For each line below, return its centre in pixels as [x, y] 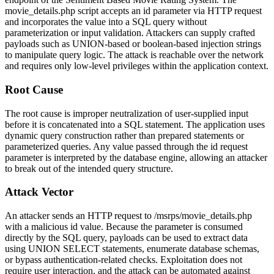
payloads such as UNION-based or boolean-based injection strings [133, 44]
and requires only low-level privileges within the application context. [137, 66]
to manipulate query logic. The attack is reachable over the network [134, 55]
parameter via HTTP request [206, 11]
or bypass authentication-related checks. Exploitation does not [124, 259]
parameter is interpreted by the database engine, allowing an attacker [136, 157]
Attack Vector [39, 192]
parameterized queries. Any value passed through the [108, 146]
